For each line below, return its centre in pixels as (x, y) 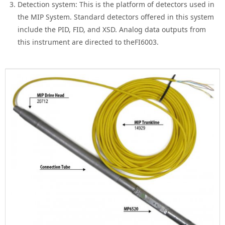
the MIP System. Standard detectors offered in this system (116, 17)
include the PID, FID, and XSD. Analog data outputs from (112, 30)
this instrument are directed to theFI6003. (88, 42)
